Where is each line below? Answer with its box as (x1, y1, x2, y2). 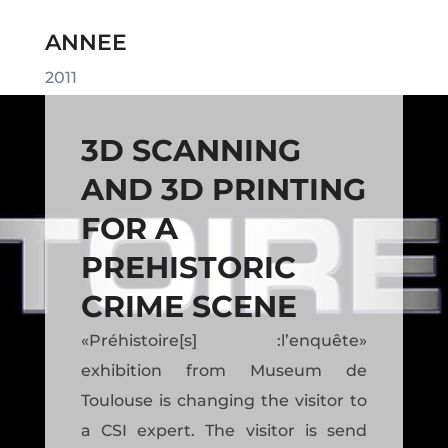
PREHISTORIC (80, 248, 296, 286)
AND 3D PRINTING (80, 170, 366, 208)
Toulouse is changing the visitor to (80, 390, 368, 410)
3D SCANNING (80, 131, 301, 169)
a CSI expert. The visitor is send (80, 420, 368, 440)
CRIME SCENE (80, 287, 297, 325)
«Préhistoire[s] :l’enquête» (80, 330, 368, 350)
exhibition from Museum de (80, 360, 368, 380)
